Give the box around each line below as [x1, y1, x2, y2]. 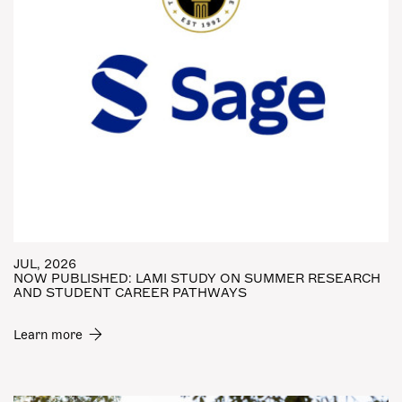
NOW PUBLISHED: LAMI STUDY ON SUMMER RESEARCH [13, 272, 380, 285]
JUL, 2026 [13, 258, 76, 271]
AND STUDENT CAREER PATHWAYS [13, 286, 247, 300]
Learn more [13, 328, 83, 342]
